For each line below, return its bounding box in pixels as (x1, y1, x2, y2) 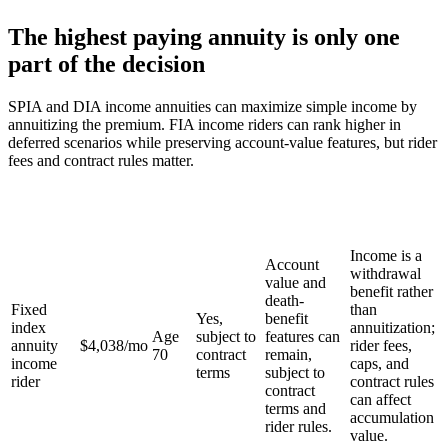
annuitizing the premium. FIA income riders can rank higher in (8, 115, 401, 133)
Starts (152, 206, 192, 224)
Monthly (85, 188, 143, 206)
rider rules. (265, 417, 332, 435)
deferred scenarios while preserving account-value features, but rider (8, 133, 437, 151)
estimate (86, 224, 142, 242)
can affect (350, 390, 411, 408)
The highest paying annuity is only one (8, 23, 400, 50)
